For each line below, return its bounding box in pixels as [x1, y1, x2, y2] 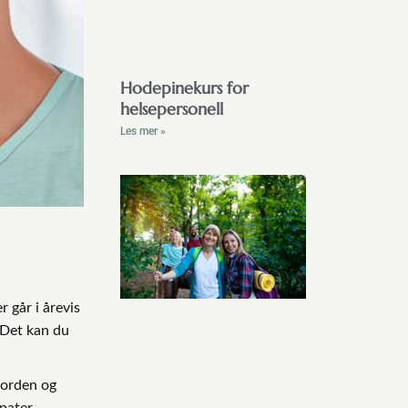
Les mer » [120, 125, 166, 138]
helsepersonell [120, 98, 223, 120]
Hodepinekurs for [120, 77, 249, 99]
